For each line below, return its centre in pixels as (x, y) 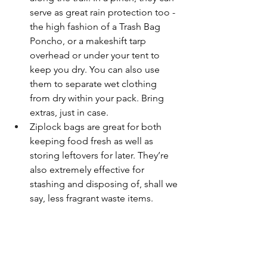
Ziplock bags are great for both (97, 127)
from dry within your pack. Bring (98, 98)
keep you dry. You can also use (96, 70)
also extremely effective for (88, 170)
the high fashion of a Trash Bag (96, 27)
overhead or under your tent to (96, 55)
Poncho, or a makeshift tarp (89, 41)
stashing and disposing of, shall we (105, 184)
